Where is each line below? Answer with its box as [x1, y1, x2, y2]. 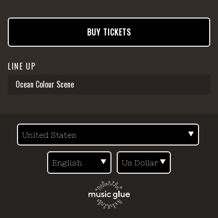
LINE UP [8, 60, 36, 72]
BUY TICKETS [87, 26, 131, 38]
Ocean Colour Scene [16, 78, 74, 90]
